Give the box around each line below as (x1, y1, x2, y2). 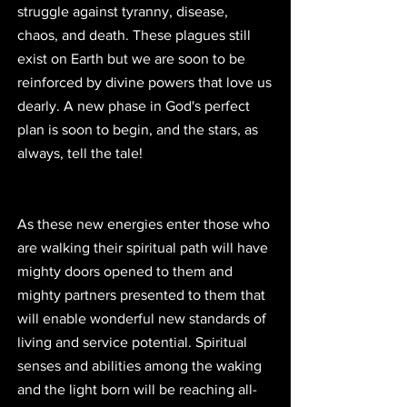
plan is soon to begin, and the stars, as (17, 122, 262, 138)
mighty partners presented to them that (17, 287, 269, 303)
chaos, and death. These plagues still (17, 27, 254, 44)
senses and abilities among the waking (17, 358, 265, 374)
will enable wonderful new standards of (17, 311, 270, 327)
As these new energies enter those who (17, 216, 273, 233)
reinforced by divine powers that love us (17, 74, 275, 91)
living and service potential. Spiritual (17, 334, 251, 351)
